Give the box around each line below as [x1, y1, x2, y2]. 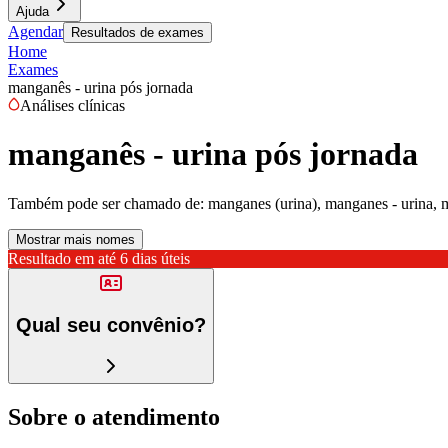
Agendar [8, 23, 63, 40]
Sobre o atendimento [8, 403, 220, 430]
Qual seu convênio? [16, 314, 206, 337]
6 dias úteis [120, 249, 190, 267]
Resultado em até [8, 249, 116, 267]
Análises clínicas [20, 97, 125, 114]
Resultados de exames [71, 25, 204, 40]
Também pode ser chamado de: [8, 194, 204, 212]
